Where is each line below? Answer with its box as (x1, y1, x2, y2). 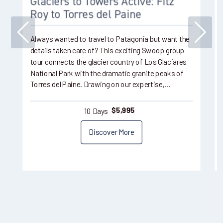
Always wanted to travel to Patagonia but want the (30, 34, 190, 44)
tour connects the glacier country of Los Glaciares (30, 57, 187, 67)
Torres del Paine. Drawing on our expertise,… (30, 80, 171, 89)
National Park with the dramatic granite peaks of (30, 68, 184, 78)
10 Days (84, 106, 108, 115)
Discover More (89, 127, 134, 137)
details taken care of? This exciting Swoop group (30, 46, 185, 55)
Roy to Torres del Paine (30, 7, 141, 21)
